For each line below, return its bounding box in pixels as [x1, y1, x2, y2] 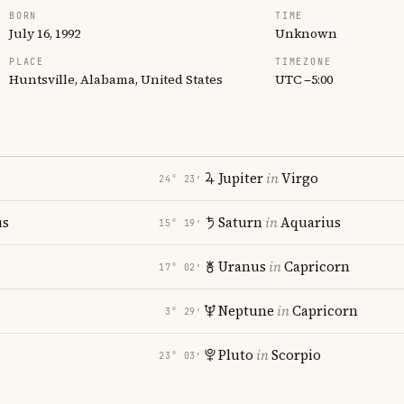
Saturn [218, 213, 262, 232]
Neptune [218, 301, 274, 320]
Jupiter [218, 169, 263, 188]
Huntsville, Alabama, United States [9, 70, 223, 88]
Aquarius [280, 213, 341, 232]
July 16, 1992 [9, 24, 80, 42]
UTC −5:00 [275, 70, 333, 88]
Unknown [275, 24, 337, 42]
